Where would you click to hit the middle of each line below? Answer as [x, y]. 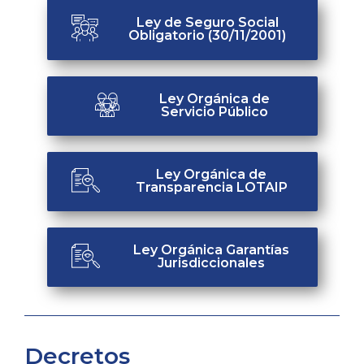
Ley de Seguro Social [207, 22]
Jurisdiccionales [211, 263]
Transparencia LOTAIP [211, 188]
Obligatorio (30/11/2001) [207, 35]
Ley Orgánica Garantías [211, 250]
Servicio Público [214, 112]
